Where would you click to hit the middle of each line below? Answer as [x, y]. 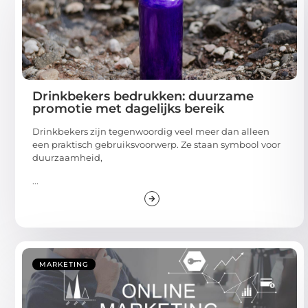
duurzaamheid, [67, 158]
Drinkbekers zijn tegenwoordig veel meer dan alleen [151, 132]
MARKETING [64, 264]
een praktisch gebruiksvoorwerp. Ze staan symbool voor [156, 145]
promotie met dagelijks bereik [128, 109]
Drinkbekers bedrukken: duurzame [143, 97]
